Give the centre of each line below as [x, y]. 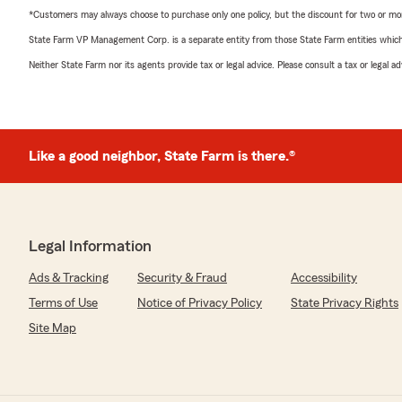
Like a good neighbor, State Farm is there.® [162, 156]
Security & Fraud [182, 278]
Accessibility [324, 278]
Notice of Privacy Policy [200, 303]
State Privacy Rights [345, 303]
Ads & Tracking [69, 278]
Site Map [52, 328]
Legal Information [90, 246]
